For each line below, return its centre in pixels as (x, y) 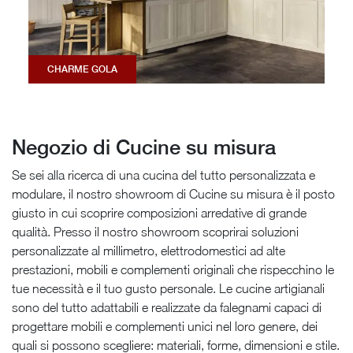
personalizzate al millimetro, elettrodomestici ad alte (149, 251)
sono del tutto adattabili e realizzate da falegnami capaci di (167, 308)
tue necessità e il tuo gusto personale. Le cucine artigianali (168, 289)
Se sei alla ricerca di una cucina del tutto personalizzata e (163, 175)
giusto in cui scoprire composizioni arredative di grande (159, 213)
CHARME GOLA (82, 69)
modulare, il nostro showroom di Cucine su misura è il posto (173, 194)
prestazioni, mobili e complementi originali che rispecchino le (173, 270)
